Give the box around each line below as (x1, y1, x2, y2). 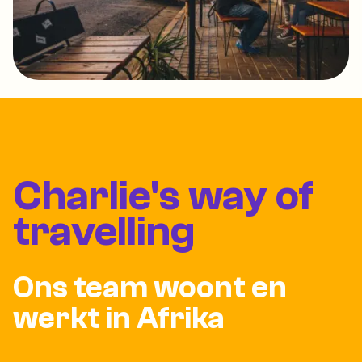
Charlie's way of (13, 171, 314, 220)
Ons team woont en (13, 269, 287, 305)
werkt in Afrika (13, 300, 225, 336)
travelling (13, 207, 195, 255)
